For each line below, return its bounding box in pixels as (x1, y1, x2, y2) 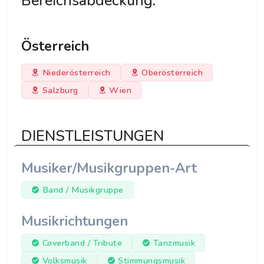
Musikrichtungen (21, 212, 128, 231)
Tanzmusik (153, 237, 195, 249)
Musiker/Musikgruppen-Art (21, 159, 197, 178)
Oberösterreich (141, 67, 203, 79)
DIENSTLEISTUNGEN (21, 126, 164, 147)
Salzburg (42, 84, 78, 97)
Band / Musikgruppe (42, 184, 124, 196)
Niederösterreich (42, 67, 111, 79)
